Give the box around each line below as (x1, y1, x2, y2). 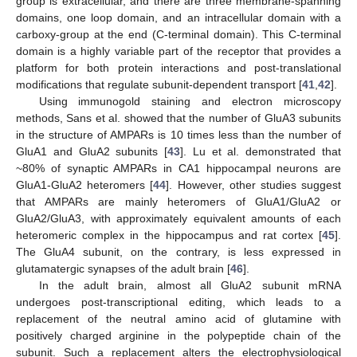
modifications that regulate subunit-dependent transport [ (16, 77, 302, 91)
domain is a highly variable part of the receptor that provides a (16, 44, 341, 57)
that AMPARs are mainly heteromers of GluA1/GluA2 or (16, 194, 341, 208)
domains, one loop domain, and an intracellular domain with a (16, 10, 341, 24)
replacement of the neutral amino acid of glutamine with (16, 312, 341, 325)
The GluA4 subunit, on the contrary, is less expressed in (16, 245, 341, 258)
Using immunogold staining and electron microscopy (38, 94, 341, 108)
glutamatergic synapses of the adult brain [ (16, 261, 230, 275)
